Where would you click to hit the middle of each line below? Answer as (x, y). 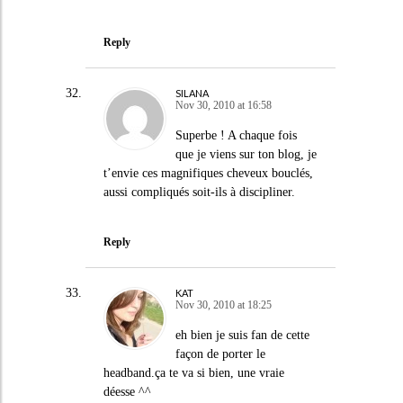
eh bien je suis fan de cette (242, 335)
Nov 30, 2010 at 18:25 (223, 305)
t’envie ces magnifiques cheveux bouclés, (208, 173)
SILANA (192, 93)
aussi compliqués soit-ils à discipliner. (199, 192)
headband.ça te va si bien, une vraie (193, 373)
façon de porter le (220, 354)
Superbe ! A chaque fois (236, 135)
